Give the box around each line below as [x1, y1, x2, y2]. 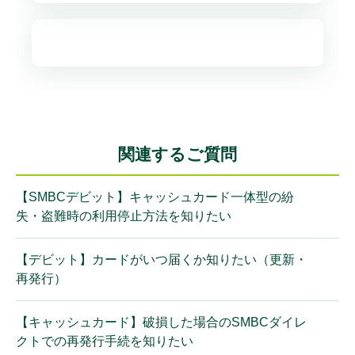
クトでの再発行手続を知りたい [16, 334, 193, 348]
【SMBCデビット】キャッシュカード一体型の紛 [16, 189, 294, 204]
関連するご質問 [118, 144, 237, 163]
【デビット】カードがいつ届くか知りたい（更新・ [16, 252, 307, 266]
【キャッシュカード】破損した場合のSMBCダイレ [16, 315, 307, 329]
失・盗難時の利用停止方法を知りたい [16, 208, 231, 223]
